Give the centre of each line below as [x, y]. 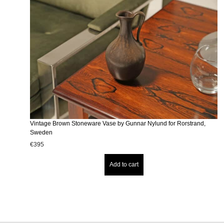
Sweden [41, 132]
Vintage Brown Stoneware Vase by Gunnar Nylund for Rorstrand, [118, 123]
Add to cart [124, 164]
